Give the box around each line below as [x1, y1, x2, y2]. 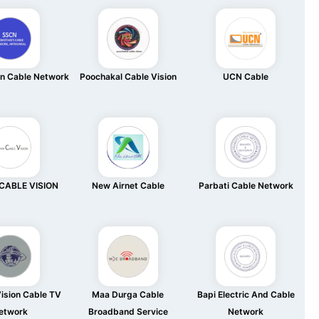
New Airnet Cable [91, 180, 164, 191]
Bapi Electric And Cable [197, 289, 295, 300]
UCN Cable [223, 71, 269, 82]
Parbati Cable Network [198, 180, 293, 191]
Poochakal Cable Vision [79, 71, 177, 82]
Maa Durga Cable [92, 289, 164, 300]
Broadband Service [88, 306, 168, 317]
